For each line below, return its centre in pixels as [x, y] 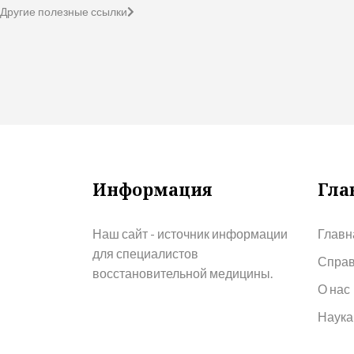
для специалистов [145, 253]
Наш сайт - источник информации [190, 233]
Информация [153, 190]
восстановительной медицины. [183, 273]
